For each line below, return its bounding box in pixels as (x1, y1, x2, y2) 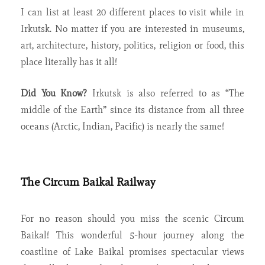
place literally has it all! (21, 56, 117, 68)
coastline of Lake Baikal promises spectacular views (21, 246, 244, 258)
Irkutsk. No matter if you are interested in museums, (21, 23, 244, 35)
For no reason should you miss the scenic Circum (21, 213, 244, 225)
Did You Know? (21, 88, 88, 99)
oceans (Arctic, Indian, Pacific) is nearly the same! (21, 121, 224, 132)
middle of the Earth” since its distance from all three (21, 104, 244, 116)
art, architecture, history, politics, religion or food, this (21, 40, 244, 51)
